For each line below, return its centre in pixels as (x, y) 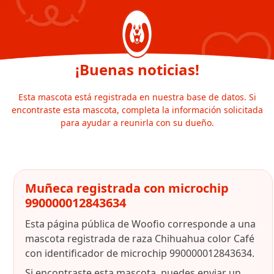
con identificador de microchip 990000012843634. (140, 253)
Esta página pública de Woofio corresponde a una (140, 224)
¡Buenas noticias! (137, 69)
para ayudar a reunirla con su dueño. (137, 123)
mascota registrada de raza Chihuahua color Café (140, 239)
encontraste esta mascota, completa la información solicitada (137, 110)
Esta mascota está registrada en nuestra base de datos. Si (137, 97)
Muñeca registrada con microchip (127, 188)
